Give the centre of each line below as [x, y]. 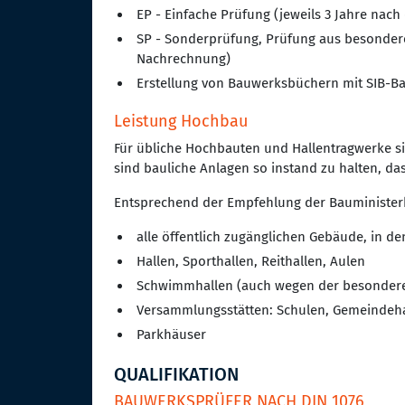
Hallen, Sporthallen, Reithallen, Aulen [251, 262]
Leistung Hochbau [181, 122]
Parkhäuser [171, 335]
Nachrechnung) [184, 59]
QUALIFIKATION [176, 375]
